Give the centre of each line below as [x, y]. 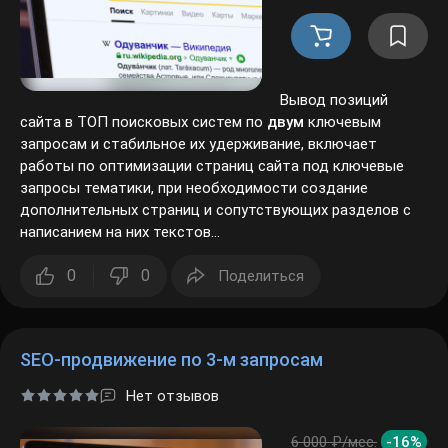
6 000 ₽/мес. [332, 420]
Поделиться [260, 254]
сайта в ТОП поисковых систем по [140, 100]
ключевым [334, 100]
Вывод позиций [333, 78]
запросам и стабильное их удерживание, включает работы [223, 122]
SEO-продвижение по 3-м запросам [169, 337]
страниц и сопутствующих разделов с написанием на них [218, 188]
